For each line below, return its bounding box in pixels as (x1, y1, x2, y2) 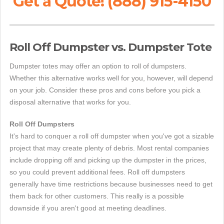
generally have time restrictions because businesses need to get (9, 180, 212, 188)
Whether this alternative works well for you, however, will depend (9, 74, 213, 82)
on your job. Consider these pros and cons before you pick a (9, 86, 200, 94)
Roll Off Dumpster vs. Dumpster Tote (9, 40, 211, 54)
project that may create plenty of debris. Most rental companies (9, 144, 209, 152)
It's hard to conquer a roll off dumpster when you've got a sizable (9, 132, 214, 140)
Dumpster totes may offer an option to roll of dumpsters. (9, 62, 186, 70)
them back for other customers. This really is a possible (9, 192, 184, 200)
